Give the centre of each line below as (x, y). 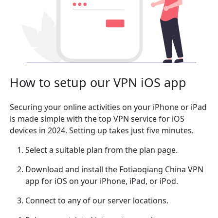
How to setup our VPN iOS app (98, 82)
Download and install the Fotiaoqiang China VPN (114, 170)
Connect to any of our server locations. (97, 201)
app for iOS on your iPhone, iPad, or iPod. (102, 181)
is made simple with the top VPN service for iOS (97, 119)
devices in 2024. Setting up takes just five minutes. (102, 131)
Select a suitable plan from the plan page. (101, 150)
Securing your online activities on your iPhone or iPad (108, 107)
